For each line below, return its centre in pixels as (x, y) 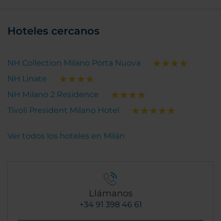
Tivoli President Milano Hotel (63, 110)
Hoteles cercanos (54, 31)
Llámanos (110, 193)
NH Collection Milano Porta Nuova (74, 63)
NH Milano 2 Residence (53, 94)
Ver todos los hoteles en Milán (66, 136)
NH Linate (27, 78)
